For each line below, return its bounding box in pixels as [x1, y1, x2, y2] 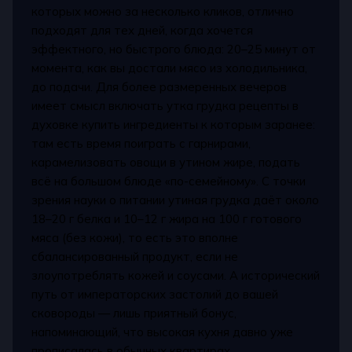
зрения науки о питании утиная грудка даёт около [31, 192, 320, 207]
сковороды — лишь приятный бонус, [31, 305, 237, 321]
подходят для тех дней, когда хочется [31, 22, 254, 38]
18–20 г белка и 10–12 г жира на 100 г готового [31, 211, 302, 226]
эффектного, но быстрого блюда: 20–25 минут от [31, 41, 317, 57]
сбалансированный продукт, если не [31, 248, 239, 264]
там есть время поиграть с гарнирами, [31, 135, 251, 151]
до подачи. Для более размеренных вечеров [31, 79, 288, 94]
